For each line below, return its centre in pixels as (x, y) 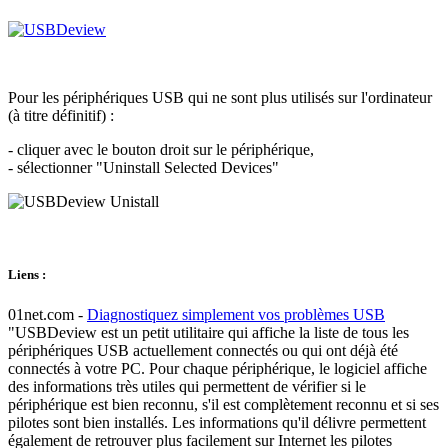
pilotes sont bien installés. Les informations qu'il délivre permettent (217, 422)
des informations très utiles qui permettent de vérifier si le (187, 386)
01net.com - (47, 314)
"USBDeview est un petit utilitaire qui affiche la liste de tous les (208, 332)
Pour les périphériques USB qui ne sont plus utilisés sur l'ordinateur (220, 98)
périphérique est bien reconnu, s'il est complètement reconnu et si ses (223, 404)
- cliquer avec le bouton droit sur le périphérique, (161, 150)
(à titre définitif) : (61, 116)
